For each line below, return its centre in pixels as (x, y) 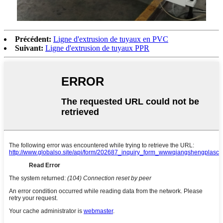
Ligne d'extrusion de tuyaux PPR (97, 48)
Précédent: (33, 39)
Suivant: (29, 48)
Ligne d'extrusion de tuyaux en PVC (111, 39)
